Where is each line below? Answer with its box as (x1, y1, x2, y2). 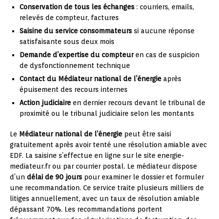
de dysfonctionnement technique (20, 62, 130, 70)
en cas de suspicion (133, 51, 199, 59)
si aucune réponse (132, 27, 195, 35)
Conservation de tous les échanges (20, 3, 134, 11)
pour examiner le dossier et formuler (82, 173, 204, 181)
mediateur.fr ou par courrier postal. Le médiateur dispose (10, 162, 197, 171)
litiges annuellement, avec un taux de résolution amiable (10, 195, 199, 203)
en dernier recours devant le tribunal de (71, 99, 205, 107)
